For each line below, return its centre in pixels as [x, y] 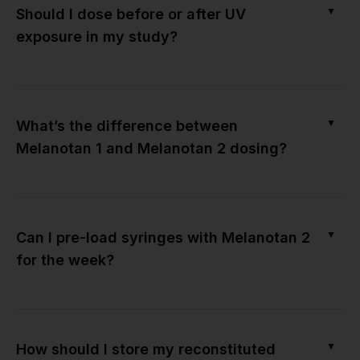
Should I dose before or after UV [131, 14]
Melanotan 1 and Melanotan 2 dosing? [151, 148]
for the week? [65, 260]
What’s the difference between [127, 125]
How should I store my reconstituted [146, 349]
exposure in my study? [97, 36]
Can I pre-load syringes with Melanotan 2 [163, 237]
